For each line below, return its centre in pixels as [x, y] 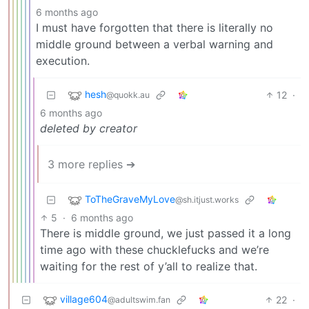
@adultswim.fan [139, 300]
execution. [63, 60]
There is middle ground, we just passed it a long [166, 233]
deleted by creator [89, 128]
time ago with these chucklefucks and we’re [154, 249]
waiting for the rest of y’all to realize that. [149, 266]
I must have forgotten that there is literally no [154, 27]
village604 [84, 299]
